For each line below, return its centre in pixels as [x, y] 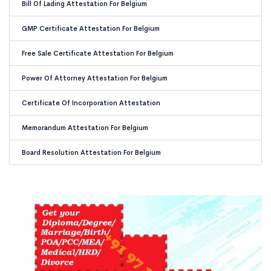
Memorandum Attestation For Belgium [85, 128]
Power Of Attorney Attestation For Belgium [95, 78]
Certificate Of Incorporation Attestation [91, 103]
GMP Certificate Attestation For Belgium [91, 28]
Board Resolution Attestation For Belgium [91, 152]
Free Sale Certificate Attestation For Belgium [98, 53]
